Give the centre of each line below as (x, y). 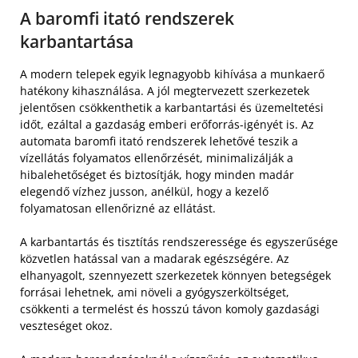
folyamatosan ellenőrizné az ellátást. (118, 209)
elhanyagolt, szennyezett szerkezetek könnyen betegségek (175, 276)
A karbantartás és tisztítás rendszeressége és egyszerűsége (179, 242)
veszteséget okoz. (66, 326)
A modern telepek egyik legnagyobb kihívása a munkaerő (172, 74)
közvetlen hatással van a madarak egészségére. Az (155, 259)
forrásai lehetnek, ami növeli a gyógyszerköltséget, (155, 292)
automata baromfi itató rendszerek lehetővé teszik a (159, 141)
